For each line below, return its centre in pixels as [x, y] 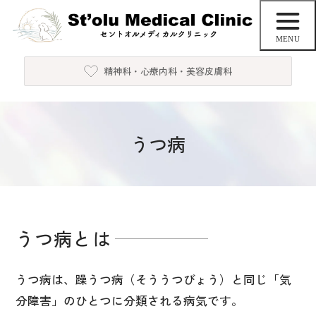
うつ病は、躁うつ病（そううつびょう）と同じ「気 [153, 279]
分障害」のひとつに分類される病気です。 [129, 300]
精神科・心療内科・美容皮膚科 [168, 71]
